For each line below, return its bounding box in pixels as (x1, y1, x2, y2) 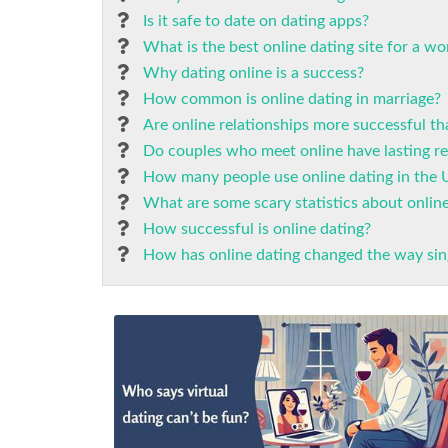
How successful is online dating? (143, 221, 371, 237)
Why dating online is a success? (143, 65, 364, 81)
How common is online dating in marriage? (143, 91, 441, 107)
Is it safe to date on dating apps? (143, 13, 369, 29)
